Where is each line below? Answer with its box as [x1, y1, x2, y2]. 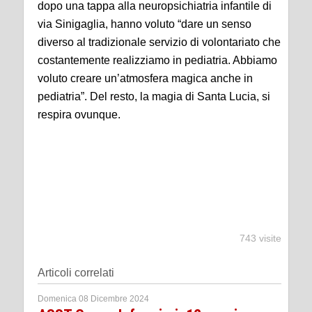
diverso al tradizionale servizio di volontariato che [38, 36, 281, 48]
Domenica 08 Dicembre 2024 [38, 293, 149, 304]
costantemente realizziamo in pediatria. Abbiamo [38, 54, 277, 66]
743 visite [240, 232, 281, 244]
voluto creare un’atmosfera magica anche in [38, 72, 253, 84]
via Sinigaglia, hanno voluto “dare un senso [38, 17, 251, 30]
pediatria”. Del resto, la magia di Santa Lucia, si [38, 90, 270, 102]
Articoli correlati [38, 266, 114, 279]
